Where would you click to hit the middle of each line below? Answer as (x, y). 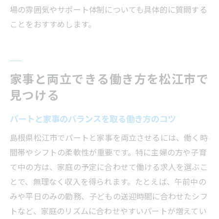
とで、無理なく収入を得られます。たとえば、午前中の (108, 181)
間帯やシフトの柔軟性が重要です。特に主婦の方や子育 (108, 152)
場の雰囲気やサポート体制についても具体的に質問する (109, 9)
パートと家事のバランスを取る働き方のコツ (93, 118)
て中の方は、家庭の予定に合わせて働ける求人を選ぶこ (109, 166)
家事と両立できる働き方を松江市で (109, 78)
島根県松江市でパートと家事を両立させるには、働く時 (109, 137)
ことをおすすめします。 (53, 24)
